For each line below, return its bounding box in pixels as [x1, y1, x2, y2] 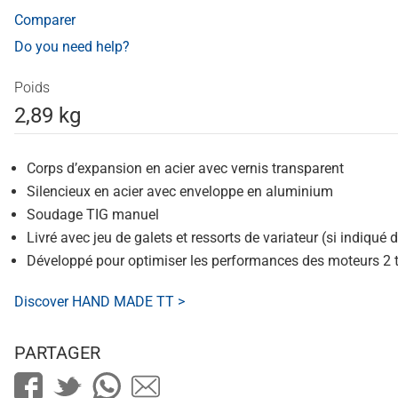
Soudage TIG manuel [27, 206, 159, 223]
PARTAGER [14, 342, 100, 363]
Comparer [14, 12, 76, 28]
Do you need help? [14, 38, 130, 55]
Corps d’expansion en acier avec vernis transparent [27, 160, 344, 177]
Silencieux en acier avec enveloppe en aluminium [27, 183, 333, 200]
